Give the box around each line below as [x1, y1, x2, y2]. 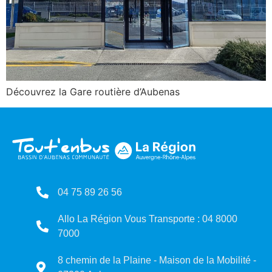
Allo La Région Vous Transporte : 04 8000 [58, 214, 237, 225]
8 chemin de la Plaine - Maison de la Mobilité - [58, 255, 256, 266]
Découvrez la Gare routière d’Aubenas [6, 85, 180, 98]
